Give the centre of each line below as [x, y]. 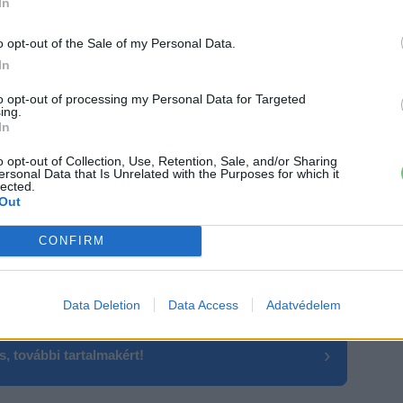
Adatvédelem [303, 304]
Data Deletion [101, 304]
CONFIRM [72, 241]
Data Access [203, 304]
